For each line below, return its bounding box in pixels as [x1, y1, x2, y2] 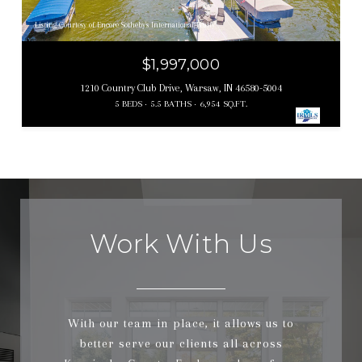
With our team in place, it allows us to [68, 315, 294, 330]
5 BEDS [115, 98, 142, 109]
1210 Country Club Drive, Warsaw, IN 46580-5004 [80, 82, 282, 94]
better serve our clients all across [79, 335, 283, 351]
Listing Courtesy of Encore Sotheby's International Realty [35, 19, 215, 29]
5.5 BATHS [150, 98, 192, 109]
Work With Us [89, 227, 273, 259]
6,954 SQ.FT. [200, 98, 247, 109]
